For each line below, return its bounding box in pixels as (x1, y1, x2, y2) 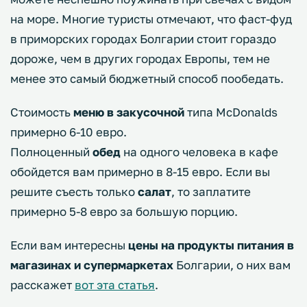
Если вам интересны (10, 238, 128, 252)
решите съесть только (10, 184, 138, 199)
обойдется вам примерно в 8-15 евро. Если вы (10, 164, 270, 179)
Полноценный (10, 145, 93, 159)
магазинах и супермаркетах (10, 258, 173, 272)
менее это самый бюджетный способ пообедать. (10, 71, 284, 86)
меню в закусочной (73, 105, 184, 119)
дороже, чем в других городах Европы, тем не (10, 51, 270, 66)
